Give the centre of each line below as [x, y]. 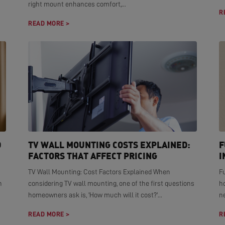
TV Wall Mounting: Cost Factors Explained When [99, 172]
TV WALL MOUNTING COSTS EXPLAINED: [109, 145]
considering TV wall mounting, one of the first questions [111, 183]
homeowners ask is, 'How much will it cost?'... [95, 195]
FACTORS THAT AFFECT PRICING [93, 156]
